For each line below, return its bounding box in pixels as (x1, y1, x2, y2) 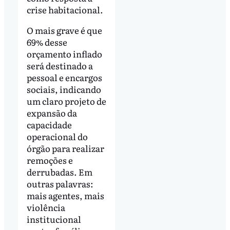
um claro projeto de (26, 94, 106, 107)
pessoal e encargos (26, 70, 102, 84)
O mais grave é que (26, 23, 102, 36)
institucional (26, 212, 81, 225)
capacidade (26, 118, 72, 131)
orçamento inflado (26, 47, 102, 60)
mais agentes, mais (26, 188, 104, 202)
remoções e (26, 153, 73, 166)
